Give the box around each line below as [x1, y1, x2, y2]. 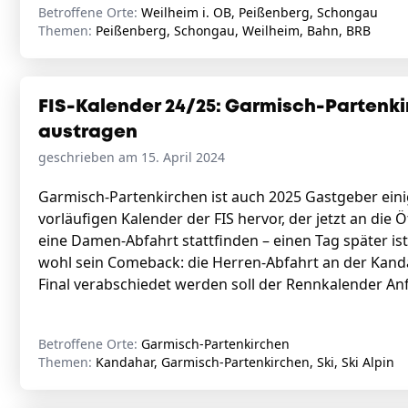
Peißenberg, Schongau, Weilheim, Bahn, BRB [96, 22, 371, 39]
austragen [38, 124, 138, 141]
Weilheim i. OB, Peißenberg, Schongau [141, 4, 378, 21]
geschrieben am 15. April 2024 [38, 148, 225, 166]
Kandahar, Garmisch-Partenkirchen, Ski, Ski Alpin [96, 353, 394, 371]
